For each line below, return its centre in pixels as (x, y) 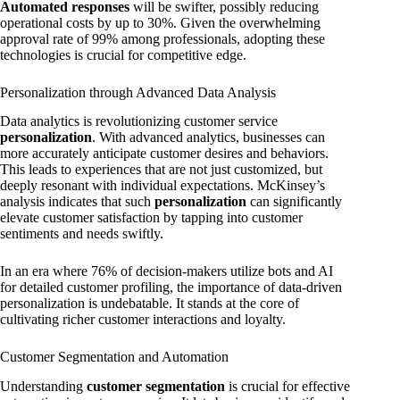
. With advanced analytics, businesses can (208, 137)
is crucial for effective (287, 387)
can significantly (294, 202)
